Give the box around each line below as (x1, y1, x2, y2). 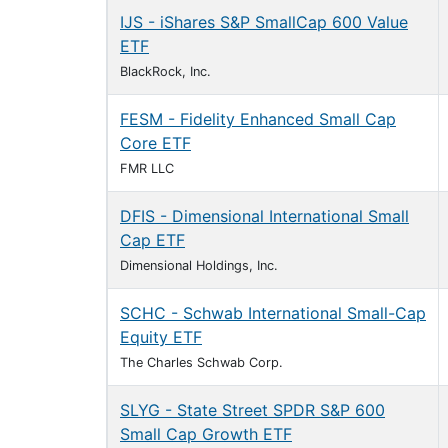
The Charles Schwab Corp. (120, 355, 283, 370)
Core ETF (120, 133, 191, 153)
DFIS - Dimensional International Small (120, 206, 409, 226)
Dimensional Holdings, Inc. (120, 258, 278, 273)
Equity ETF (120, 327, 202, 347)
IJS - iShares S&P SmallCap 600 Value (120, 12, 408, 32)
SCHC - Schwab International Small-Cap (120, 303, 426, 323)
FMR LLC (120, 161, 174, 176)
